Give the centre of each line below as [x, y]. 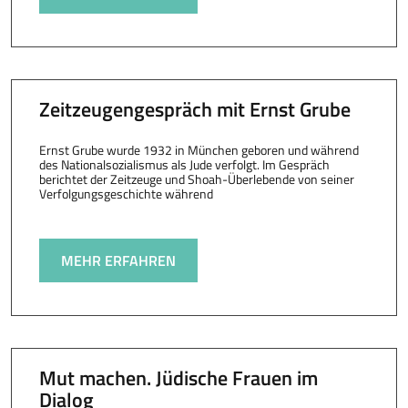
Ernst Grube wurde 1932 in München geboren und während [199, 150]
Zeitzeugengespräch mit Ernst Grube [194, 109]
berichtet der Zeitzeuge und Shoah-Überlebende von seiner [196, 179]
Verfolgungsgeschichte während [126, 194]
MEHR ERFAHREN [118, 260]
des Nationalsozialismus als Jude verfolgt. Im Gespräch [184, 164]
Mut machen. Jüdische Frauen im [178, 378]
